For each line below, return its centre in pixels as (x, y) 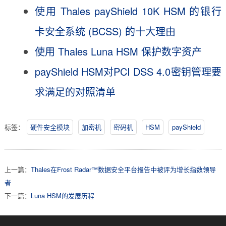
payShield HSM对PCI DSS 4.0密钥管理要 (128, 71)
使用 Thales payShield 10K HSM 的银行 (128, 11)
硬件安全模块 (50, 127)
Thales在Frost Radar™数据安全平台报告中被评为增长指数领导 (123, 169)
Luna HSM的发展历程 (62, 195)
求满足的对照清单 (75, 91)
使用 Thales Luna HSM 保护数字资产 (118, 51)
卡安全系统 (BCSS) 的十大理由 (105, 31)
